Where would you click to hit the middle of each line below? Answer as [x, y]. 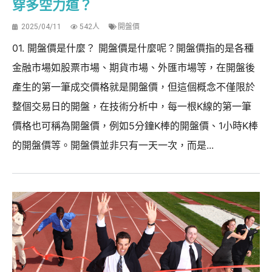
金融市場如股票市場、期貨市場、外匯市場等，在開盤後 [134, 67]
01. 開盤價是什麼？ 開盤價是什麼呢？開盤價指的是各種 [133, 48]
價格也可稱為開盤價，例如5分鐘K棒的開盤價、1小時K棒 [135, 125]
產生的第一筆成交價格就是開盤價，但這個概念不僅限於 [134, 87]
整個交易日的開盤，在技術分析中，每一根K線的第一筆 [132, 106]
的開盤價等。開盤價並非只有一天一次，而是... [113, 145]
